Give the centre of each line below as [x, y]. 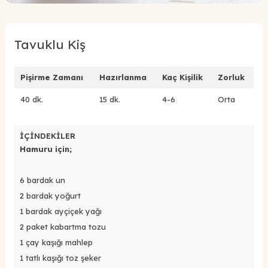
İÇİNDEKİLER [48, 135]
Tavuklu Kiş [50, 44]
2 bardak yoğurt [50, 195]
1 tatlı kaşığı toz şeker [60, 258]
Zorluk [231, 77]
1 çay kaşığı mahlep [56, 242]
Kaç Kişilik [182, 77]
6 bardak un [42, 180]
